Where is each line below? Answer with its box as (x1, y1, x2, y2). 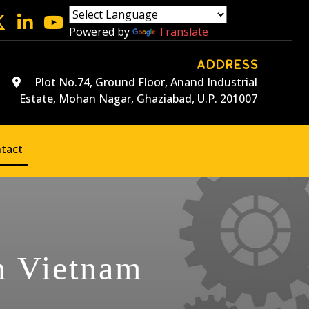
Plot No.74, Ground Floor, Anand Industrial (31, 74, 257, 90)
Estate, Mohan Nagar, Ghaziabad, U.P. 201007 (19, 91, 257, 107)
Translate (157, 24, 208, 39)
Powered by (68, 24, 132, 39)
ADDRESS (197, 59, 259, 70)
